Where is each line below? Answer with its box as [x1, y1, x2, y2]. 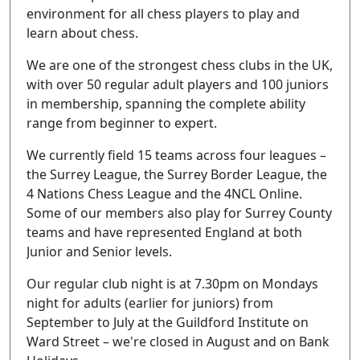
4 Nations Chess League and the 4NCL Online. [27, 185, 302, 202]
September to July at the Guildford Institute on [27, 313, 309, 331]
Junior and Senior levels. [27, 243, 172, 260]
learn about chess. [27, 24, 138, 42]
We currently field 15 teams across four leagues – [27, 146, 326, 164]
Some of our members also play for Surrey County [27, 204, 332, 222]
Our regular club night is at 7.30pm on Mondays [27, 275, 318, 292]
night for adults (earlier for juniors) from [27, 294, 273, 312]
